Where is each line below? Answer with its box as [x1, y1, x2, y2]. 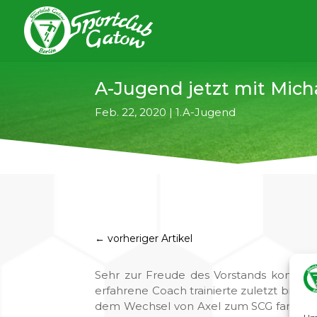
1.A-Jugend [175, 105, 236, 119]
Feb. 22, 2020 [95, 105, 167, 119]
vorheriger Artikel [108, 232, 193, 246]
